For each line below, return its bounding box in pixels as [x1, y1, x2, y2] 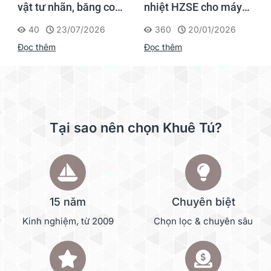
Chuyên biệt [171, 195, 235, 208]
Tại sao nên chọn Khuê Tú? [49, 119, 222, 135]
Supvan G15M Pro [18, 28, 104, 41]
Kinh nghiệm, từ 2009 [22, 215, 114, 227]
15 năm [50, 195, 86, 208]
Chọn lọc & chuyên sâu [154, 215, 253, 227]
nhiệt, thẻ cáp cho [18, 14, 103, 27]
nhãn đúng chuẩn [144, 14, 227, 27]
